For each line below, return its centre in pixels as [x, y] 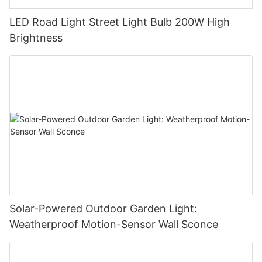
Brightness [36, 38]
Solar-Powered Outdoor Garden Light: [103, 208]
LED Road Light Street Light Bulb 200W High [120, 22]
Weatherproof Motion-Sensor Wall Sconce [114, 224]
